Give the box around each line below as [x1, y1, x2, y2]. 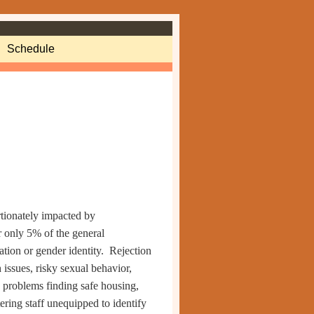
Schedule [7, 43, 55, 55]
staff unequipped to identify [25, 296, 146, 309]
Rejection [109, 244, 151, 257]
